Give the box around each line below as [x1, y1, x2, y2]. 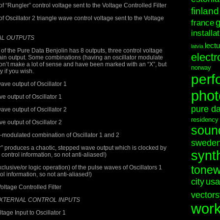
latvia [191, 43, 203, 49]
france [191, 18, 214, 27]
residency [191, 116, 219, 123]
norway [191, 64, 211, 71]
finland [191, 6, 219, 16]
